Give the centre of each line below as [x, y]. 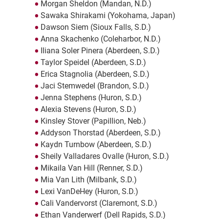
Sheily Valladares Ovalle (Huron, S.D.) [105, 156]
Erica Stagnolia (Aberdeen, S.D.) [95, 74]
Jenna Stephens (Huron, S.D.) [91, 98]
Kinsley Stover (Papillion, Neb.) [93, 121]
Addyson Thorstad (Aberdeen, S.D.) [100, 133]
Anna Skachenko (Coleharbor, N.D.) [100, 39]
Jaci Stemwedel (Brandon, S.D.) [95, 86]
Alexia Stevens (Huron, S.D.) [88, 109]
